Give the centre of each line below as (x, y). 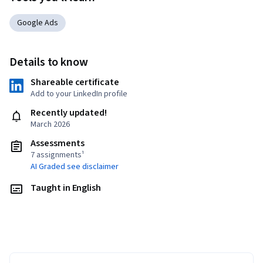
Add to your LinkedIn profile (79, 94)
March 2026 (50, 125)
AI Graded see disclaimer (75, 167)
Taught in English (66, 188)
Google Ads (38, 23)
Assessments (58, 144)
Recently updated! (69, 113)
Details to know (49, 63)
